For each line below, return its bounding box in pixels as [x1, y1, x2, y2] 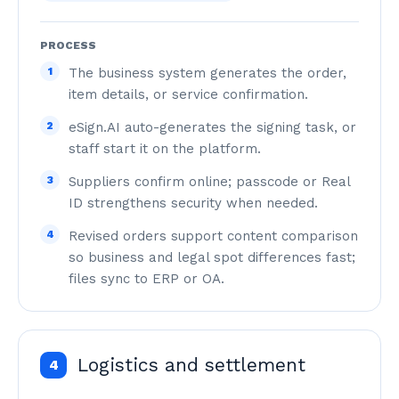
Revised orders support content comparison [69, 228, 358, 244]
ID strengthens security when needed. [69, 195, 318, 211]
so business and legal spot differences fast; [69, 249, 355, 265]
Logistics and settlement [77, 354, 305, 376]
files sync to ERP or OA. [69, 271, 224, 287]
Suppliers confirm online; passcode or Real [69, 174, 350, 190]
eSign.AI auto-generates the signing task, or [69, 119, 356, 135]
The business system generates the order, [69, 65, 346, 81]
